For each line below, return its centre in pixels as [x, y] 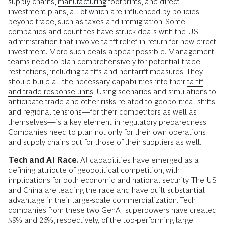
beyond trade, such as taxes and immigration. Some [97, 21]
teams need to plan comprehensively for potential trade [104, 61]
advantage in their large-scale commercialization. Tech [102, 200]
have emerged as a [165, 160]
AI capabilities [105, 160]
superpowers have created [170, 210]
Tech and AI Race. [44, 160]
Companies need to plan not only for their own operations [107, 132]
